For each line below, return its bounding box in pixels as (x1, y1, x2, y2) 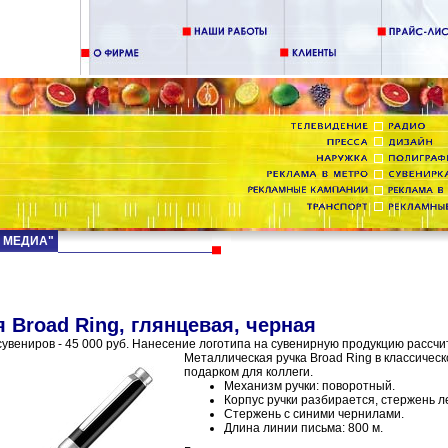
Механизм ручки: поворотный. (224, 379, 395, 393)
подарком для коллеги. (184, 365, 313, 379)
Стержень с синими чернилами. (224, 407, 404, 421)
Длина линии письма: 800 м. (224, 421, 383, 435)
